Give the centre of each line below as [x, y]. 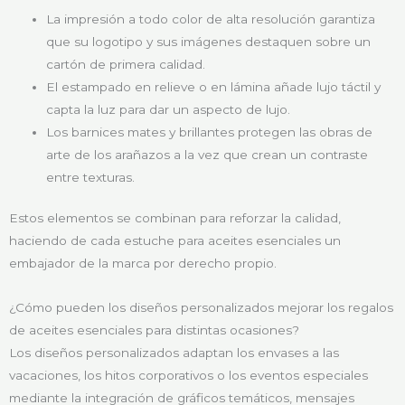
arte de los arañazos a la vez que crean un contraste [207, 154]
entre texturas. [91, 177]
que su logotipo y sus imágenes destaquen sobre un [209, 41]
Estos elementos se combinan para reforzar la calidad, [175, 218]
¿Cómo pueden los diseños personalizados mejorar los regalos [201, 308]
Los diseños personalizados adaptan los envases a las [174, 353]
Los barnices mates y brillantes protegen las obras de [210, 132]
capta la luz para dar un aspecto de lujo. [169, 109]
